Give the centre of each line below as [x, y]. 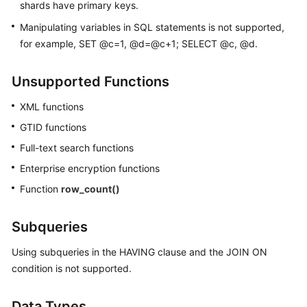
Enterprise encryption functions [90, 168]
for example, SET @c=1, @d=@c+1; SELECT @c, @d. [139, 44]
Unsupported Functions [90, 82]
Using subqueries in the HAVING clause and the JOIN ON [139, 252]
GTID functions [53, 127]
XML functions [52, 107]
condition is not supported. [72, 268]
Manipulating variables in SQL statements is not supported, [152, 27]
